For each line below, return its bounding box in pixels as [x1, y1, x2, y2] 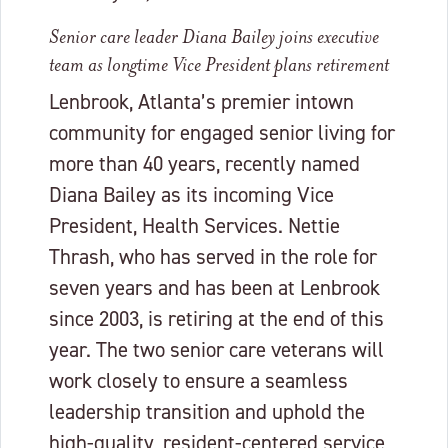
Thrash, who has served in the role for [49, 243, 377, 272]
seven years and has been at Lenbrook [49, 274, 380, 303]
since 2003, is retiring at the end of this [49, 305, 384, 334]
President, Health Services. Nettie [49, 212, 340, 241]
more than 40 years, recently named [49, 150, 360, 179]
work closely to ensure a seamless [49, 367, 348, 396]
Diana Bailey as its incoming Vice [49, 181, 334, 210]
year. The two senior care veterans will [49, 336, 384, 365]
